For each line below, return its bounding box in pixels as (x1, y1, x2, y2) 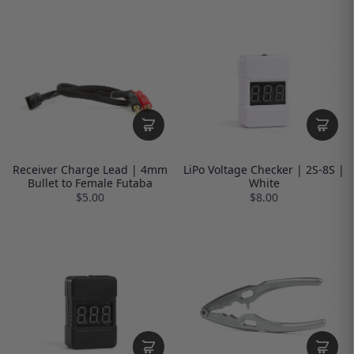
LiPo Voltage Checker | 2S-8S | (183, 162, 345, 178)
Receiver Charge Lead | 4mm (13, 162, 168, 178)
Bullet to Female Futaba (28, 175, 153, 191)
